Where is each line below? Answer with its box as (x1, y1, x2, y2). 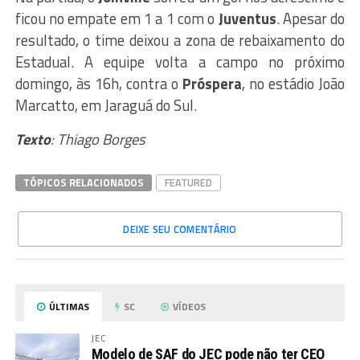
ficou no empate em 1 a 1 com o (14, 6, 219, 30)
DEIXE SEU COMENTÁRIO (123, 220, 237, 237)
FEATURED (164, 174, 212, 190)
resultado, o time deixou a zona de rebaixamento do (14, 28, 346, 51)
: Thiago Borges (50, 127, 145, 150)
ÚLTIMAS (47, 298, 90, 314)
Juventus (218, 6, 276, 30)
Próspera (182, 72, 243, 95)
